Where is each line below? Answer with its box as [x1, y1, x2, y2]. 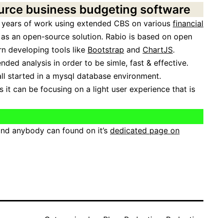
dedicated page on [110, 126, 180, 136]
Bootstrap [88, 45, 124, 55]
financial [173, 18, 203, 29]
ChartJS [143, 45, 173, 55]
